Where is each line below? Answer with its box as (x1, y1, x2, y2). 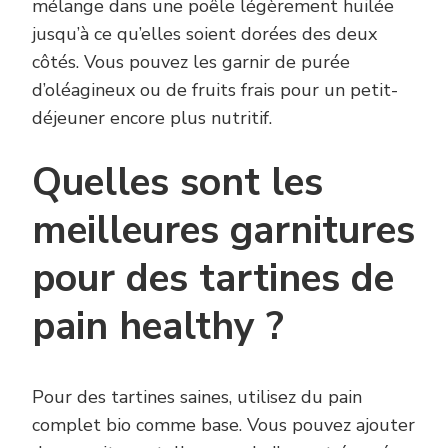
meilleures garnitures (32, 203, 415, 257)
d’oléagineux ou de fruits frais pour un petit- (32, 77, 398, 102)
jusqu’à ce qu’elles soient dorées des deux (32, 21, 377, 46)
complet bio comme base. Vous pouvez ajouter (32, 413, 415, 438)
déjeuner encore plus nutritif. (32, 105, 272, 130)
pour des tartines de (32, 251, 394, 305)
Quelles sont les (32, 155, 323, 209)
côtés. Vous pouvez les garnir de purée (32, 49, 350, 74)
